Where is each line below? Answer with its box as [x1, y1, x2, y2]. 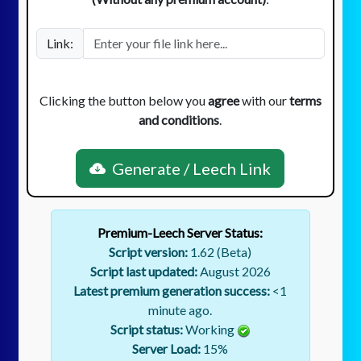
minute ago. [148, 302, 213, 317]
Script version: [109, 244, 189, 259]
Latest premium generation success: [73, 283, 271, 298]
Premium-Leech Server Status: [98, 225, 263, 240]
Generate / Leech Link [106, 159, 272, 178]
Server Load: [132, 341, 201, 356]
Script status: [110, 322, 184, 337]
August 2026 [199, 263, 271, 279]
